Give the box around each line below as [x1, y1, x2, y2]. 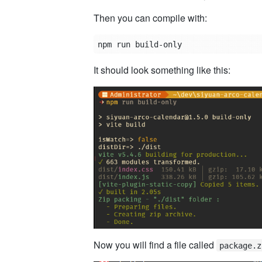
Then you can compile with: [94, 11, 207, 25]
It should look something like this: [94, 63, 230, 77]
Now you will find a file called [94, 237, 216, 251]
